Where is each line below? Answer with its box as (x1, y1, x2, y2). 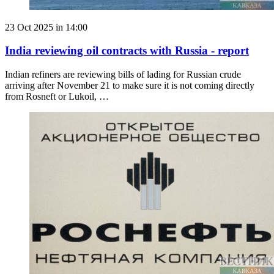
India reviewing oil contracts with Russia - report (5, 44, 249, 57)
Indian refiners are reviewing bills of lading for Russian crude (5, 69, 241, 80)
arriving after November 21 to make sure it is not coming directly (5, 80, 254, 91)
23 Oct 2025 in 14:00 (5, 21, 87, 32)
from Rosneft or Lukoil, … (5, 91, 109, 102)
